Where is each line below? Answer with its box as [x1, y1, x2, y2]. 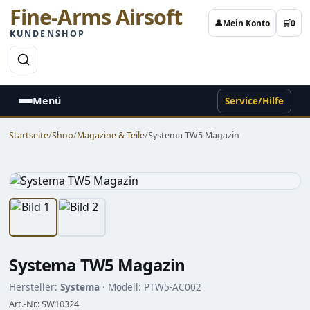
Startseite [9, 129, 49, 141]
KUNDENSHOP [10, 28, 86, 40]
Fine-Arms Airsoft [10, 3, 183, 32]
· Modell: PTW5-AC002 [100, 280, 202, 293]
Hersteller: [9, 280, 61, 293]
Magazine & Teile [77, 129, 145, 141]
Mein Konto [223, 17, 271, 29]
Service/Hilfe [224, 94, 284, 107]
